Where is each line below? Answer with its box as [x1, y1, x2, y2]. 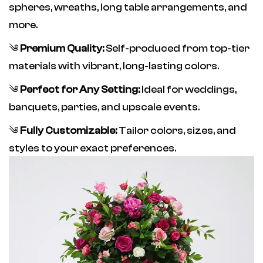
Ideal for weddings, [140, 84, 237, 96]
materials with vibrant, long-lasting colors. [9, 60, 220, 72]
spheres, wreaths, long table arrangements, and [9, 2, 248, 14]
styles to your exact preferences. [9, 143, 177, 154]
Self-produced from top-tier [104, 43, 250, 55]
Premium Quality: [20, 43, 104, 55]
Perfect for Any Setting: [20, 84, 140, 96]
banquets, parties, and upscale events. [9, 102, 200, 113]
